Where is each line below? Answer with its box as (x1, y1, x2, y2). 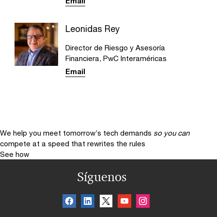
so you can (154, 128, 189, 137)
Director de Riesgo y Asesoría (65, 43, 165, 52)
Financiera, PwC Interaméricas (65, 53, 167, 62)
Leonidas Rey (65, 23, 120, 34)
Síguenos (77, 169, 126, 185)
